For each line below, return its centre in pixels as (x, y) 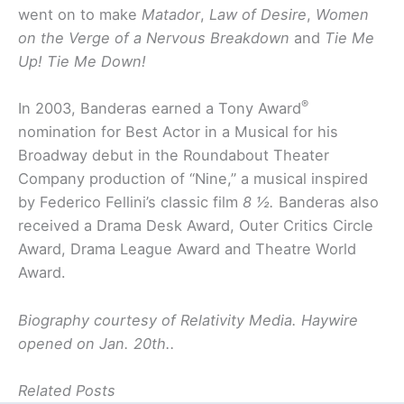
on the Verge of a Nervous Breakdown (156, 38)
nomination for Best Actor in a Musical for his (178, 132)
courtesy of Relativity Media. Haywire (226, 320)
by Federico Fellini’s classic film (130, 202)
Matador (171, 15)
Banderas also (326, 202)
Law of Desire (256, 15)
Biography (56, 320)
